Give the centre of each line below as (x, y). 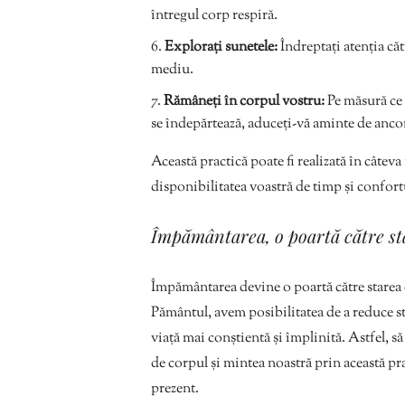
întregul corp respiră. (214, 16)
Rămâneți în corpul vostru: (244, 102)
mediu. (172, 71)
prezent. (175, 390)
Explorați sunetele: (221, 48)
